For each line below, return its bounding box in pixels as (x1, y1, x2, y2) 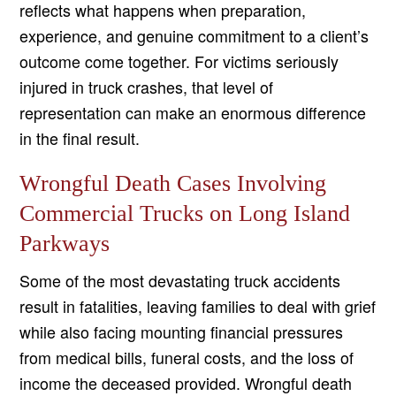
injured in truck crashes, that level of (19, 75, 274, 99)
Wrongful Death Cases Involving (19, 171, 327, 197)
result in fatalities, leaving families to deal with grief (19, 294, 377, 318)
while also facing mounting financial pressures (19, 320, 344, 344)
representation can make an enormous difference (19, 101, 367, 125)
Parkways (19, 231, 110, 257)
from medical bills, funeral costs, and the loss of (19, 346, 354, 369)
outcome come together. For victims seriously (19, 49, 339, 73)
